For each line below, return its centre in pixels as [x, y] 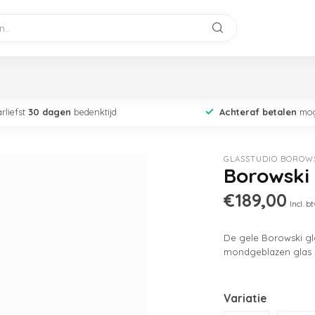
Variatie [245, 298]
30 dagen [49, 112]
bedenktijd [94, 112]
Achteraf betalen [258, 112]
